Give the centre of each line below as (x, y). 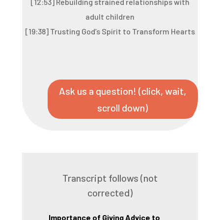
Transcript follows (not (110, 178)
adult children (110, 16)
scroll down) (123, 108)
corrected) (110, 192)
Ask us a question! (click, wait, (123, 91)
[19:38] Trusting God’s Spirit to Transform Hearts (110, 31)
